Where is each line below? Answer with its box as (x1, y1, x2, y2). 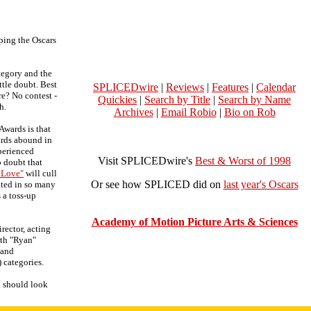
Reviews (166, 81, 204, 93)
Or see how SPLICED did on (90, 178, 224, 190)
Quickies (98, 94, 137, 106)
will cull (24, 168, 57, 178)
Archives (113, 106, 153, 118)
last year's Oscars (223, 178, 299, 190)
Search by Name (218, 94, 291, 106)
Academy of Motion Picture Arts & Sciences (91, 216, 298, 228)
